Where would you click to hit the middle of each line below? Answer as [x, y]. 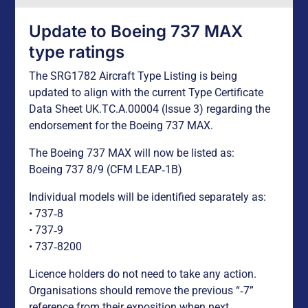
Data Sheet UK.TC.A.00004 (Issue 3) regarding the [150, 109]
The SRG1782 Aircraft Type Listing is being [133, 76]
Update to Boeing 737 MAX [136, 32]
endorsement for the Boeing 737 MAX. [121, 126]
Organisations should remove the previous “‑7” [142, 291]
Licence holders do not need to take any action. [143, 274]
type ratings [77, 52]
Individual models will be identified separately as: [148, 197]
